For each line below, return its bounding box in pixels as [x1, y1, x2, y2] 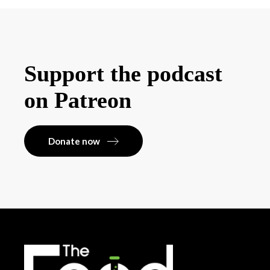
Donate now [48, 135, 101, 146]
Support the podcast [24, 60, 223, 86]
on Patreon [24, 87, 132, 113]
